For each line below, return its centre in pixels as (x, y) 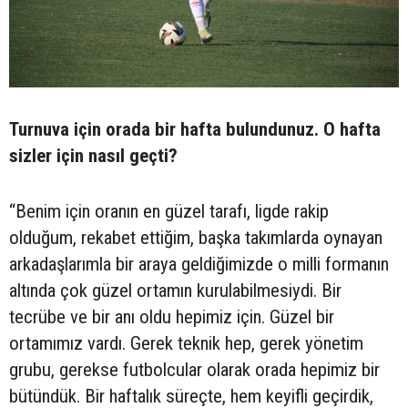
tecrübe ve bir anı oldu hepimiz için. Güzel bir (172, 316)
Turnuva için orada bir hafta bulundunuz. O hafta (195, 129)
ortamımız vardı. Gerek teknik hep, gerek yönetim (186, 343)
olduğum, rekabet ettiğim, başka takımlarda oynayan (196, 237)
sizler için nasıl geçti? (93, 155)
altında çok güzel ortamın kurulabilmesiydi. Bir (175, 290)
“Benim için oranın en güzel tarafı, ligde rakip (169, 211)
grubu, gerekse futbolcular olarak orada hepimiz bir (194, 369)
